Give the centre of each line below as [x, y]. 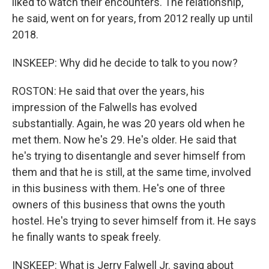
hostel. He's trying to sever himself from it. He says [134, 221]
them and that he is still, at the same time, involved [131, 172]
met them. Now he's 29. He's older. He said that [124, 140]
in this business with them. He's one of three [119, 188]
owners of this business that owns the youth [119, 204]
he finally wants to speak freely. [86, 237]
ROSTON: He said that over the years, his [108, 91]
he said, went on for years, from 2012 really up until [132, 18]
